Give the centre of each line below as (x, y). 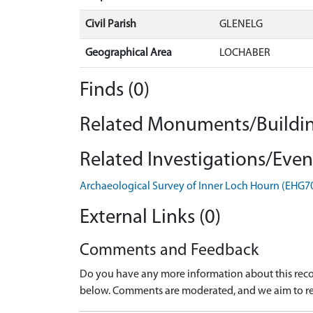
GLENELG (241, 24)
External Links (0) (150, 217)
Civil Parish (111, 24)
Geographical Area (129, 53)
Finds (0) (115, 90)
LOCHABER (245, 53)
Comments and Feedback (169, 250)
